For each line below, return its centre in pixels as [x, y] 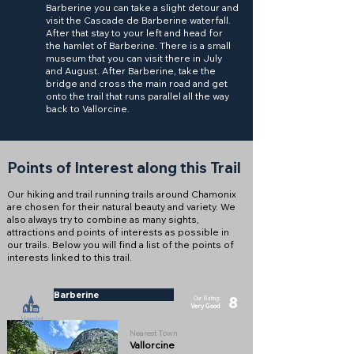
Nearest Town [154, 333]
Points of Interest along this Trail [124, 168]
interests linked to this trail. [70, 257]
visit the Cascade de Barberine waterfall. [138, 20]
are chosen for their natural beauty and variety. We [121, 207]
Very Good [205, 306]
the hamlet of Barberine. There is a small [138, 45]
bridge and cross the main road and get [137, 83]
